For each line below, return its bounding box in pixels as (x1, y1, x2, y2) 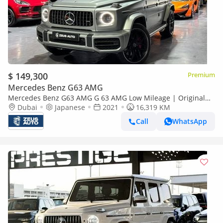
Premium (188, 70, 215, 79)
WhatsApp (172, 116, 207, 126)
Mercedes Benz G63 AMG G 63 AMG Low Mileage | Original (8, 93, 205, 103)
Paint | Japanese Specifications (8, 102, 111, 112)
